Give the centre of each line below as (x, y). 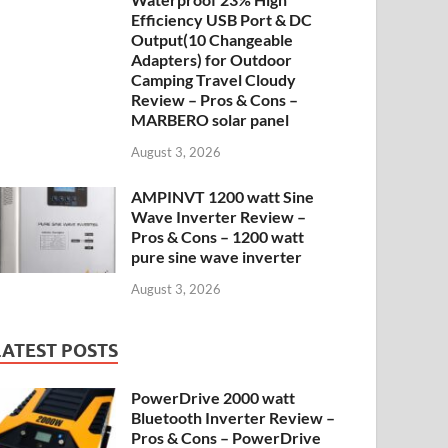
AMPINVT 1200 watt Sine (223, 197)
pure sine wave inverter (217, 257)
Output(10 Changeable (212, 40)
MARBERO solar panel (210, 120)
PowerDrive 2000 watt (213, 397)
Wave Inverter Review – (219, 217)
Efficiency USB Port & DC (222, 20)
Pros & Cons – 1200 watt (218, 237)
